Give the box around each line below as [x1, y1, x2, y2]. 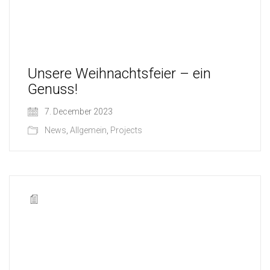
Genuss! [28, 80, 78, 98]
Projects [110, 125, 142, 135]
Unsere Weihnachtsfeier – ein [28, 64, 211, 82]
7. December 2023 [43, 106, 113, 116]
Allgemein [70, 125, 107, 135]
